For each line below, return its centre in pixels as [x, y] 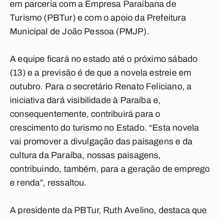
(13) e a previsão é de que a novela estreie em [101, 73]
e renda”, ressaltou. [48, 183]
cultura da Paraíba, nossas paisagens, [85, 155]
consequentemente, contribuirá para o [85, 114]
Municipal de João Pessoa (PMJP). [80, 31]
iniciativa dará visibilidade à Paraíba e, [85, 100]
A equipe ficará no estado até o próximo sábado [104, 59]
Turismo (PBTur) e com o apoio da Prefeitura [98, 18]
